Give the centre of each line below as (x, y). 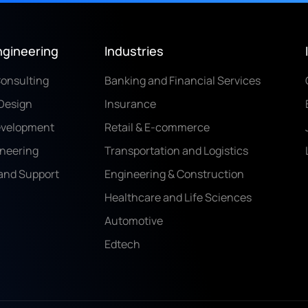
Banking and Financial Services (182, 80)
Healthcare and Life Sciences (178, 197)
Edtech (122, 244)
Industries (134, 51)
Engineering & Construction (174, 174)
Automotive (133, 221)
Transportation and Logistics (176, 151)
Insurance (130, 104)
